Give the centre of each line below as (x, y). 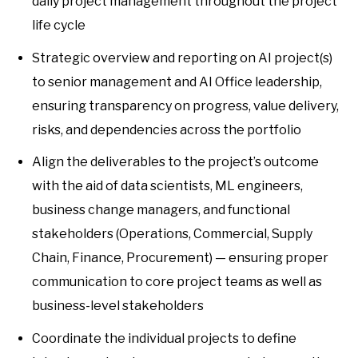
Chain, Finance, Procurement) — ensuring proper (180, 258)
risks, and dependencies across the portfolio (167, 129)
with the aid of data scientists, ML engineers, (167, 186)
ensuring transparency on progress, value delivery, (185, 105)
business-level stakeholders (118, 306)
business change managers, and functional (161, 210)
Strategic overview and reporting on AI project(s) (182, 58)
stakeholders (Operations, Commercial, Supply (172, 234)
